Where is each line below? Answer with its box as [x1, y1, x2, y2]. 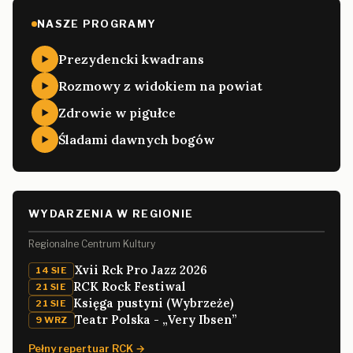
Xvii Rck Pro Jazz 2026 [74, 262, 208, 277]
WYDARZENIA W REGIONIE [28, 206, 194, 220]
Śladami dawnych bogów [58, 131, 214, 147]
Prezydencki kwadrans [58, 50, 204, 67]
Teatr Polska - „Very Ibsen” [74, 311, 237, 327]
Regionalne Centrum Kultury [28, 237, 155, 250]
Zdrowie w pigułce [58, 104, 176, 121]
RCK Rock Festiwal [73, 278, 187, 294]
